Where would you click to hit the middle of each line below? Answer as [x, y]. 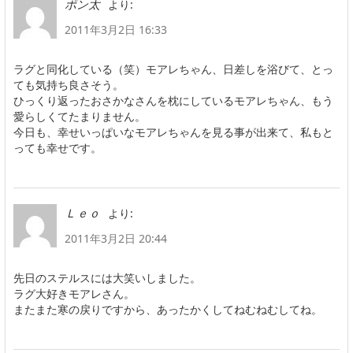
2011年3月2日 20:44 [116, 239]
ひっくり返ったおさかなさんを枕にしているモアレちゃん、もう [173, 101]
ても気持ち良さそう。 [69, 85]
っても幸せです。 [58, 148]
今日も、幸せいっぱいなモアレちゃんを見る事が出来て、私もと [173, 132]
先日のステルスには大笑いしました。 [107, 278]
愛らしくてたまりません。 [80, 117]
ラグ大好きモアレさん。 [74, 294]
